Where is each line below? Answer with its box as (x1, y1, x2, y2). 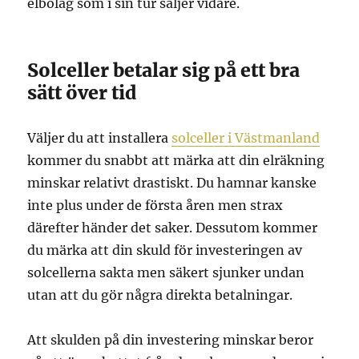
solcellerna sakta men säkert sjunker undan (27, 264, 305, 281)
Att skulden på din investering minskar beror (27, 332, 314, 349)
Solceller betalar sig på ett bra (27, 58, 301, 83)
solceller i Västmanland (171, 130, 321, 147)
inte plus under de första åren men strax (27, 197, 284, 214)
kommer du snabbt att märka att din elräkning (27, 152, 325, 169)
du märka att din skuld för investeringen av (27, 242, 303, 259)
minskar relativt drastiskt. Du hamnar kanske (27, 175, 317, 192)
